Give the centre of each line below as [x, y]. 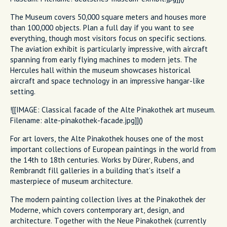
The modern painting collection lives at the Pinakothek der [108, 199]
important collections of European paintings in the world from [113, 149]
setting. [23, 91]
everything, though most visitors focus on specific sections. [108, 38]
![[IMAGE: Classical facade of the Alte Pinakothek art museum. [113, 109]
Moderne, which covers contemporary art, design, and [97, 210]
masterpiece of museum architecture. [71, 181]
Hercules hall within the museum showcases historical [100, 70]
